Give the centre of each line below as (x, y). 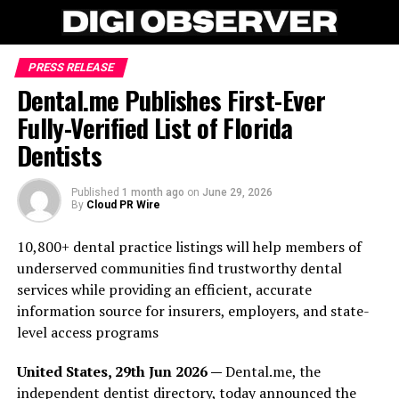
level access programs (87, 332)
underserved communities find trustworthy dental (179, 268)
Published (95, 192)
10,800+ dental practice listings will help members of (189, 247)
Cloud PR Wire (123, 205)
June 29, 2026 (237, 192)
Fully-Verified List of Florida (155, 127)
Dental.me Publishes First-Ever (171, 100)
